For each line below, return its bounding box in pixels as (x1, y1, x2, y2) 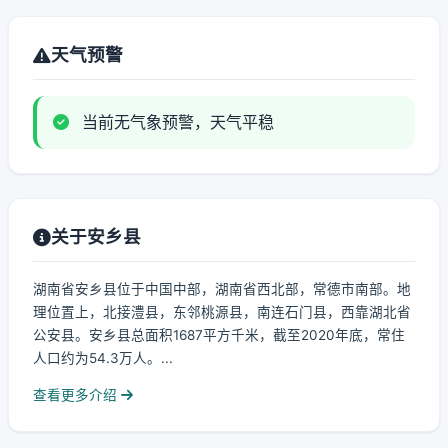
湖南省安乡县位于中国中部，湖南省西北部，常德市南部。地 (33, 281, 411, 297)
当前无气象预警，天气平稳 (77, 112, 274, 132)
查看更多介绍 (33, 387, 121, 403)
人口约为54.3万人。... (33, 350, 173, 366)
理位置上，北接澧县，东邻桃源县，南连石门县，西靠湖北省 (33, 304, 411, 320)
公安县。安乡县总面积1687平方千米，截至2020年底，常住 (33, 327, 405, 343)
